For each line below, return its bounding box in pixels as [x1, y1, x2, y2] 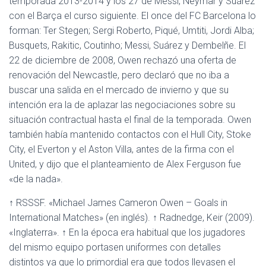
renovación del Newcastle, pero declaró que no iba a [9, 69, 229, 81]
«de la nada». [9, 173, 63, 185]
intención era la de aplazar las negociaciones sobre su [9, 99, 235, 110]
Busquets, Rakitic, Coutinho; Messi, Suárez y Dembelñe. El [9, 39, 246, 51]
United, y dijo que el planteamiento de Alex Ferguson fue [9, 158, 241, 170]
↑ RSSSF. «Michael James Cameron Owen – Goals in [9, 197, 227, 208]
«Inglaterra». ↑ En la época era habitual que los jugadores [9, 226, 245, 238]
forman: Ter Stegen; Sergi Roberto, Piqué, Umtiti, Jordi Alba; [9, 24, 254, 36]
